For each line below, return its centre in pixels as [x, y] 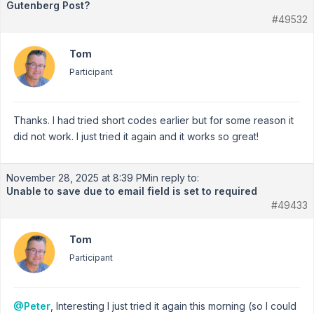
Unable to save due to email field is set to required [132, 191]
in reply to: [175, 178]
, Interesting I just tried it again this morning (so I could [173, 306]
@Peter [32, 306]
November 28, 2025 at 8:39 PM [78, 178]
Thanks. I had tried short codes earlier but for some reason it [153, 120]
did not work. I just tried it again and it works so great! [136, 136]
